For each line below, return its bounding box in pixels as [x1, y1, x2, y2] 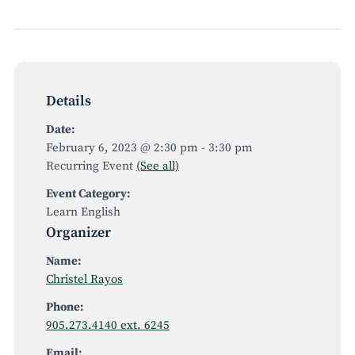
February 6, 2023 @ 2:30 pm [45, 140, 198, 155]
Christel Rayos [45, 272, 123, 287]
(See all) [136, 158, 179, 174]
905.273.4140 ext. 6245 [45, 318, 170, 333]
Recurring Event [45, 158, 136, 174]
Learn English [45, 204, 120, 219]
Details [45, 92, 91, 110]
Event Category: [45, 186, 131, 201]
